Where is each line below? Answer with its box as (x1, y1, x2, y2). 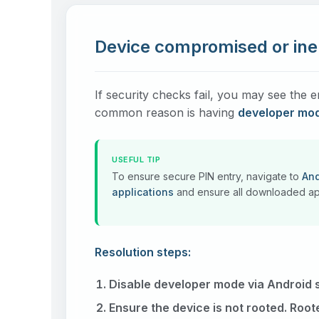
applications (112, 185, 174, 198)
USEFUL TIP (112, 154, 160, 164)
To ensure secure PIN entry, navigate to (112, 169, 302, 182)
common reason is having (95, 105, 238, 120)
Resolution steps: (95, 245, 191, 260)
